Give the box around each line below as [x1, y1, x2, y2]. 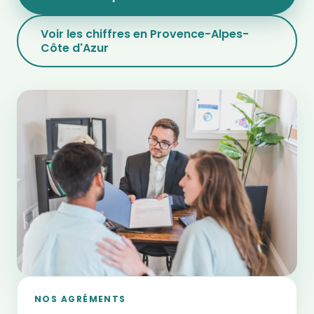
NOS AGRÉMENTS [34, 293, 126, 306]
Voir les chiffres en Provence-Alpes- [40, 25, 249, 42]
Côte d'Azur [40, 39, 109, 56]
